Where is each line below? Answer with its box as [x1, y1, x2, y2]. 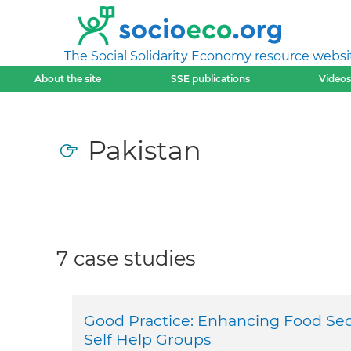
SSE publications [170, 73, 250, 85]
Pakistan [88, 133, 201, 166]
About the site [34, 73, 102, 85]
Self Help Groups [84, 330, 211, 349]
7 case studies [56, 246, 196, 270]
